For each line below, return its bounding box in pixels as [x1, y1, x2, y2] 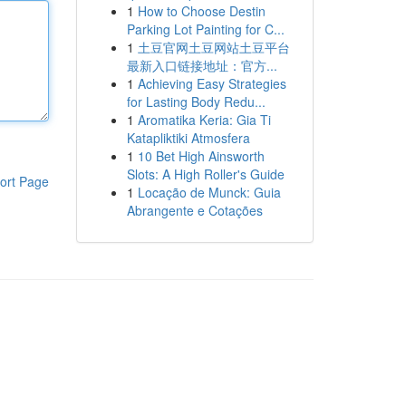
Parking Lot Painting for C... [126, 20, 285, 38]
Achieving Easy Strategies [137, 74, 286, 92]
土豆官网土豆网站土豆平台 [137, 38, 290, 56]
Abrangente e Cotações [126, 201, 263, 219]
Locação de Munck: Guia [137, 183, 281, 201]
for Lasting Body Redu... [126, 92, 266, 111]
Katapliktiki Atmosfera [126, 129, 250, 147]
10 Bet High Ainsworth [137, 147, 265, 165]
